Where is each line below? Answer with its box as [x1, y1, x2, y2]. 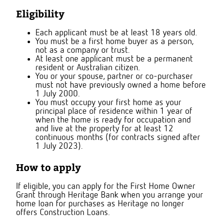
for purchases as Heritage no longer [56, 200, 184, 209]
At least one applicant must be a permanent [35, 55, 193, 64]
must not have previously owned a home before [35, 81, 206, 90]
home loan [16, 200, 56, 209]
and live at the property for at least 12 [35, 124, 173, 134]
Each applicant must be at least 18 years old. [35, 29, 197, 38]
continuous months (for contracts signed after [35, 133, 200, 142]
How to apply [16, 160, 81, 174]
